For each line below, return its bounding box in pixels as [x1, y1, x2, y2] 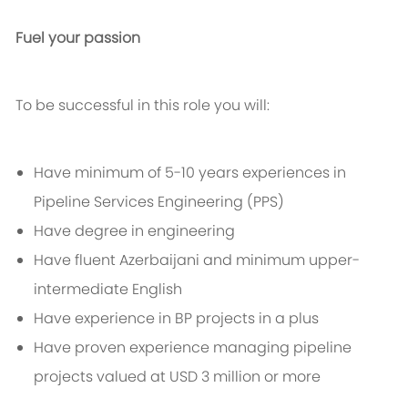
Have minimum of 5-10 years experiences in [33, 162, 346, 184]
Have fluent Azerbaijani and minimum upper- [33, 250, 360, 271]
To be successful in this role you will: [15, 95, 270, 117]
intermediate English [33, 279, 182, 301]
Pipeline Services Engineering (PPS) [33, 191, 284, 213]
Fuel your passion [15, 27, 140, 49]
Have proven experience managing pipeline [33, 337, 352, 359]
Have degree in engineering [33, 220, 235, 242]
